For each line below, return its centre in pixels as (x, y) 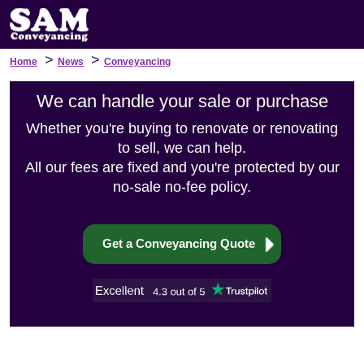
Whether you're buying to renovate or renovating (182, 128)
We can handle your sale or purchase (182, 101)
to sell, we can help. (182, 148)
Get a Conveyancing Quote (179, 243)
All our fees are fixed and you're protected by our (182, 167)
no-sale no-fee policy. (182, 187)
